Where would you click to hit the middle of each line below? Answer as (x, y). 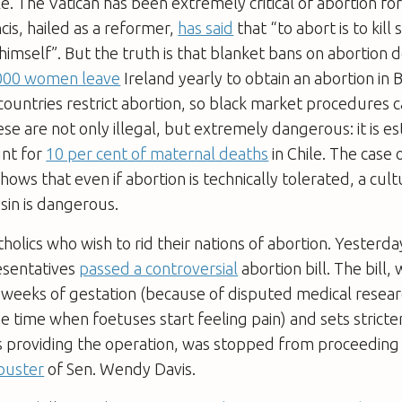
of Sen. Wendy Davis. (120, 368)
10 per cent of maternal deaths (157, 153)
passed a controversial (159, 268)
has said (206, 27)
